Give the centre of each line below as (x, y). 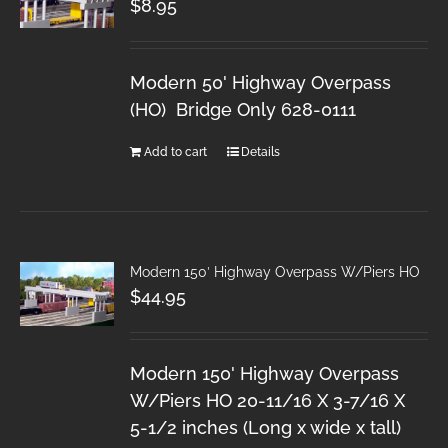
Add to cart (176, 151)
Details (261, 151)
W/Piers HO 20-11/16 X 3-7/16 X (268, 400)
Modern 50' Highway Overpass (261, 82)
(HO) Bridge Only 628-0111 (243, 109)
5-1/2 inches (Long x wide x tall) (266, 427)
